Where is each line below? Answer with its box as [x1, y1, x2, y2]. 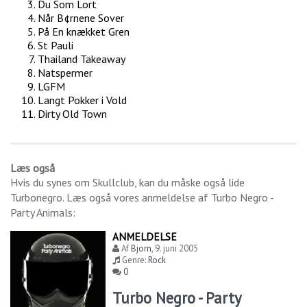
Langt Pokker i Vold [38, 93, 127, 108]
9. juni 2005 [155, 243, 199, 255]
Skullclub [93, 175, 134, 190]
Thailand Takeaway [38, 52, 125, 66]
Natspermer [38, 66, 93, 80]
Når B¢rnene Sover [38, 11, 124, 25]
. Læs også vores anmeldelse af [62, 191, 211, 205]
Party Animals [10, 206, 73, 220]
